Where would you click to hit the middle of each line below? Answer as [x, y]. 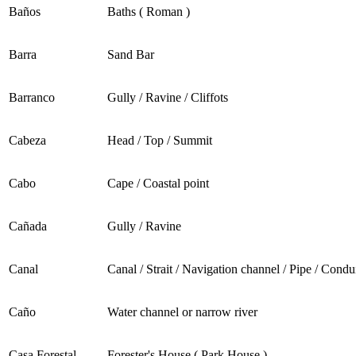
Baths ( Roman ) [149, 12]
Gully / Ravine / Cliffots [168, 98]
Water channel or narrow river [182, 312]
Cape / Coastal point [158, 184]
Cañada [28, 226]
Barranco [32, 98]
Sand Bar [131, 55]
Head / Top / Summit [160, 141]
